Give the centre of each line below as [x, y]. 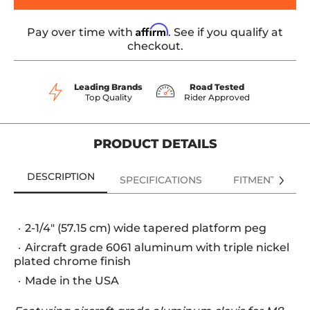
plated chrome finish [72, 261]
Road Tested [217, 87]
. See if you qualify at [226, 32]
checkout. [155, 46]
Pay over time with [81, 32]
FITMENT [254, 180]
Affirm [152, 30]
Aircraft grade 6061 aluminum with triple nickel [157, 247]
